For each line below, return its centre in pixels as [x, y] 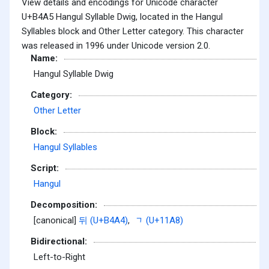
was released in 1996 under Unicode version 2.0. [116, 45]
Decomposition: [64, 204]
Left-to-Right [59, 257]
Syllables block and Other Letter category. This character [133, 31]
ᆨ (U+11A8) [159, 221]
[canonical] [56, 221]
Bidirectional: [59, 241]
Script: [45, 168]
